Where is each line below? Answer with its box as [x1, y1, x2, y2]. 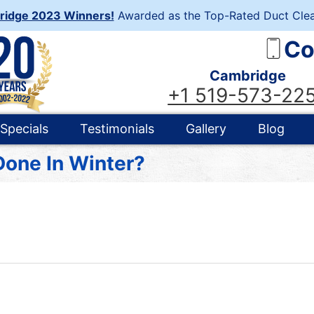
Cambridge [210, 67, 287, 84]
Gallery [186, 121, 226, 136]
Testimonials [80, 121, 154, 136]
